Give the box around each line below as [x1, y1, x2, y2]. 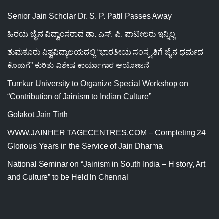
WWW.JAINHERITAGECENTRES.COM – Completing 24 [7, 129, 206, 137]
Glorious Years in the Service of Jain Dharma [7, 142, 163, 150]
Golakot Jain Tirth [7, 110, 68, 119]
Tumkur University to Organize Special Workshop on [7, 79, 188, 88]
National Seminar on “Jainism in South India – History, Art [7, 160, 205, 168]
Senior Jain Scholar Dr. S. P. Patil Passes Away [7, 12, 172, 20]
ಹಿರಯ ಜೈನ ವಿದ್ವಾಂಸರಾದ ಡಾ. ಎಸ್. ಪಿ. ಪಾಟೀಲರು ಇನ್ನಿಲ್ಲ [7, 30, 175, 38]
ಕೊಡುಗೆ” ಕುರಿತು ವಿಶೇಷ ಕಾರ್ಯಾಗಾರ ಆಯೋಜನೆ [7, 61, 149, 69]
